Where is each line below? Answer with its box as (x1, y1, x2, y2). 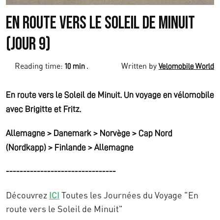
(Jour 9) (6, 33, 51, 55)
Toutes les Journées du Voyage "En (59, 189, 198, 200)
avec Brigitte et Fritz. (6, 104, 81, 113)
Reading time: (15, 60, 65, 71)
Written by (121, 60, 159, 71)
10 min (65, 62, 86, 70)
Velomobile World (159, 62, 214, 70)
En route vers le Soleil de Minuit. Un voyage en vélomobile (6, 90, 214, 99)
